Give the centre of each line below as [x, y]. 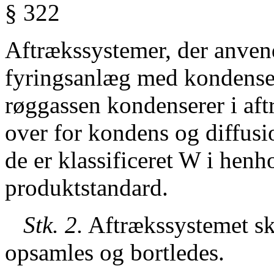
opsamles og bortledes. [115, 252]
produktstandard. [87, 187]
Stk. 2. [44, 225]
